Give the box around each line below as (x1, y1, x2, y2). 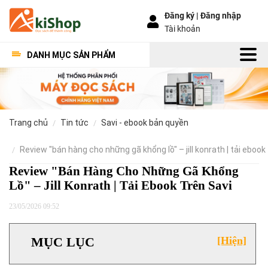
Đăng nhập (200, 11, 242, 20)
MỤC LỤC (31, 234, 95, 249)
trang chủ (14, 118, 48, 127)
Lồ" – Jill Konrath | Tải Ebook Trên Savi (9, 178, 232, 193)
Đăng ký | (165, 11, 201, 20)
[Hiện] (217, 234, 246, 246)
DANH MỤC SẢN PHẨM (27, 50, 115, 60)
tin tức (66, 118, 89, 127)
